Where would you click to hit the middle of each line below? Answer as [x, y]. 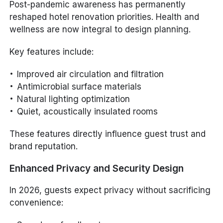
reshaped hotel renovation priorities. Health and [105, 17]
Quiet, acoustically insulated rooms [88, 112]
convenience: [37, 203]
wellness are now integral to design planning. [100, 30]
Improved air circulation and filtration [91, 74]
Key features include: [52, 52]
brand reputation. [44, 147]
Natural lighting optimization [74, 99]
